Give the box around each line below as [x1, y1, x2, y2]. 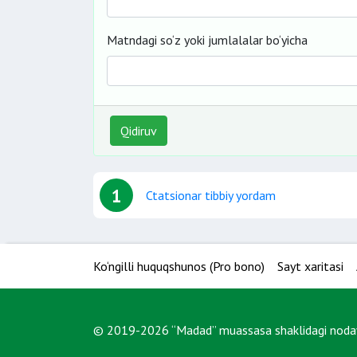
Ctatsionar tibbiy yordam [146, 187, 276, 203]
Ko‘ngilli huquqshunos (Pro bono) [93, 258, 265, 274]
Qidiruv [120, 123, 157, 139]
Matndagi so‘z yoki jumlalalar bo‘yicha [107, 32, 308, 48]
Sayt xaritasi [277, 258, 343, 274]
